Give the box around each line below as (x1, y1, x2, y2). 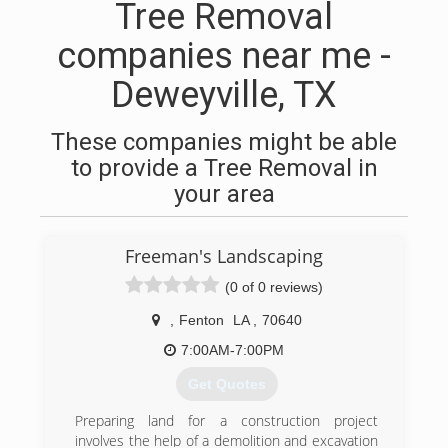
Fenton (178, 312, 224, 328)
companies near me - (57, 35, 391, 77)
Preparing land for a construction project (75, 411, 378, 431)
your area (173, 180, 275, 208)
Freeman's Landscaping (125, 244, 323, 268)
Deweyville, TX (111, 74, 337, 116)
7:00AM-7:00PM (181, 342, 284, 358)
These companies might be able (51, 128, 397, 156)
